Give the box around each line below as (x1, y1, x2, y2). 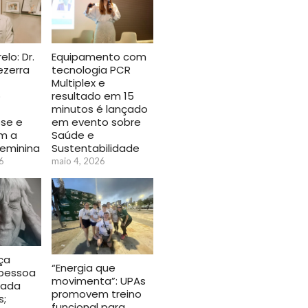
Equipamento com (52, 49, 146, 64)
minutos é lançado (52, 101, 148, 116)
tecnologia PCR (52, 62, 131, 77)
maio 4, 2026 (52, 155, 105, 166)
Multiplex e (52, 75, 105, 90)
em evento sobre (52, 114, 141, 129)
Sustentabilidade (52, 140, 140, 155)
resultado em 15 (52, 88, 134, 103)
